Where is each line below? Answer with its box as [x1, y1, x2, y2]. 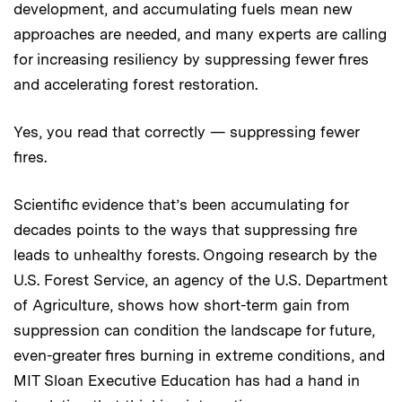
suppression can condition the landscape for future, [13, 320, 375, 339]
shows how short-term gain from [113, 295, 350, 314]
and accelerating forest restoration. [13, 74, 258, 93]
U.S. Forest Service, [13, 270, 153, 289]
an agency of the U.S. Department [153, 270, 388, 289]
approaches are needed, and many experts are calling [13, 24, 387, 43]
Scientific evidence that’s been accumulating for [13, 195, 348, 214]
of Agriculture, [13, 295, 113, 314]
